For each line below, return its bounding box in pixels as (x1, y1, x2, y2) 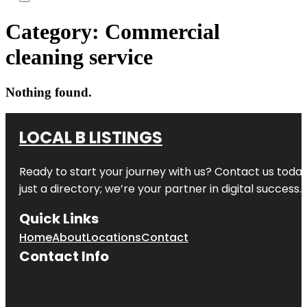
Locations (86, 229, 141, 245)
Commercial (105, 19, 220, 45)
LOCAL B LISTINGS (19, 125, 162, 149)
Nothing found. (5, 84, 92, 99)
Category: (5, 19, 105, 45)
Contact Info (19, 246, 109, 266)
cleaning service (5, 45, 153, 70)
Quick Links (19, 208, 99, 228)
